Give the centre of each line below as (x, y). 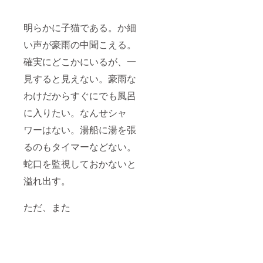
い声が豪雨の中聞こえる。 (80, 45)
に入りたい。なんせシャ (75, 113)
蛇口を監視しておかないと (80, 164)
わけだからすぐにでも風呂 (80, 96)
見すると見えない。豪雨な (80, 79)
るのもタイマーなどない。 (80, 147)
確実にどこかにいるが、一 (80, 62)
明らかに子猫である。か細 (80, 28)
